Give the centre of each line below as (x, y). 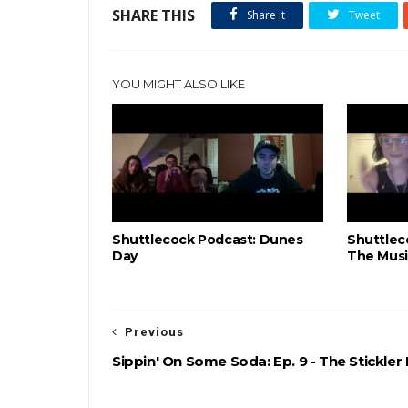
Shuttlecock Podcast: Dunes (208, 240)
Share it (265, 15)
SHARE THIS (153, 15)
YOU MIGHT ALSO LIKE (178, 84)
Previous (154, 332)
